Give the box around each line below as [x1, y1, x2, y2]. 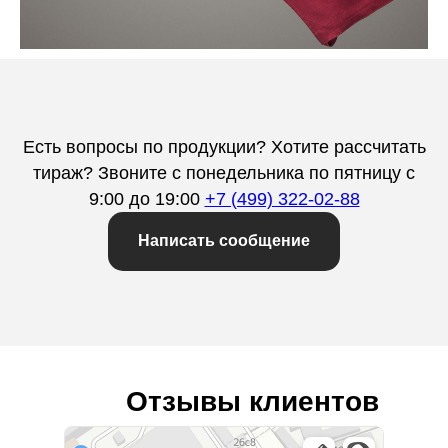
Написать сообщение [138, 232, 310, 250]
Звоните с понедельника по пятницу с [98, 162, 415, 183]
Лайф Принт [64, 426, 126, 441]
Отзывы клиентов [126, 386, 379, 418]
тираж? [33, 162, 93, 183]
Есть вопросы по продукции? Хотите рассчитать [22, 136, 426, 157]
